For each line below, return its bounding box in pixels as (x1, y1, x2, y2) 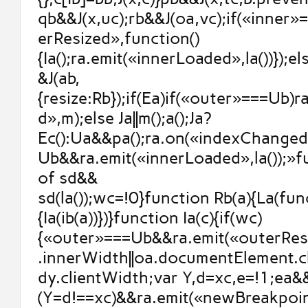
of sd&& (37, 168, 98, 188)
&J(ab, (37, 68, 80, 89)
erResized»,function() (37, 28, 199, 49)
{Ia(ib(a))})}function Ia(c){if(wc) (37, 208, 262, 228)
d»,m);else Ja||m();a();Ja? (37, 108, 212, 129)
